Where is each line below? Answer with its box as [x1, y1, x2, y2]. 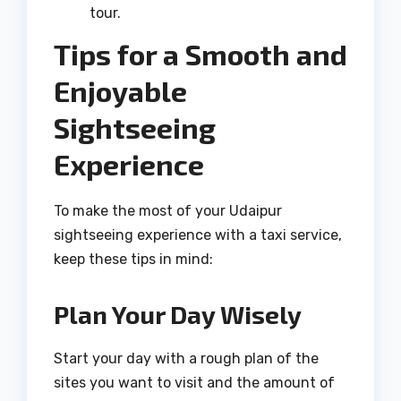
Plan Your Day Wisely [54, 299, 302, 330]
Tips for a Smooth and [54, 37, 347, 72]
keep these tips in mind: [54, 251, 213, 269]
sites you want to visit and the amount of [54, 374, 335, 392]
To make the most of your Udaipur [54, 202, 282, 220]
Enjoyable [54, 73, 187, 108]
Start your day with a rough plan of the [54, 350, 319, 368]
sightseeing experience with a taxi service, [54, 226, 342, 244]
